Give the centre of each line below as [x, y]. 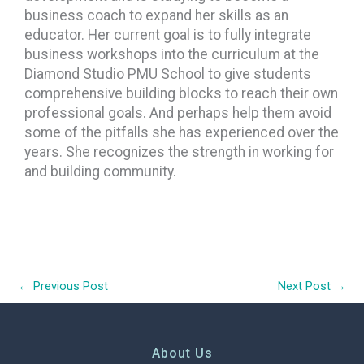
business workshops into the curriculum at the [172, 55]
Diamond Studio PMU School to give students [168, 74]
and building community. [100, 172]
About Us [182, 353]
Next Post [306, 286]
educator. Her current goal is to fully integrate [168, 35]
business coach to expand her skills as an [156, 16]
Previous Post [69, 286]
